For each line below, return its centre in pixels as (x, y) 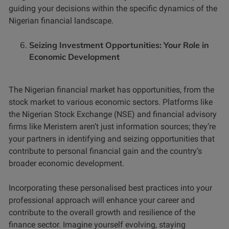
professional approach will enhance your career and (102, 200)
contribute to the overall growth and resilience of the (102, 213)
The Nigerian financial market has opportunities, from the (111, 90)
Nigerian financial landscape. (61, 21)
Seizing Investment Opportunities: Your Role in (119, 45)
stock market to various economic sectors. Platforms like (111, 102)
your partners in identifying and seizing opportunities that (112, 139)
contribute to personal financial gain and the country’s (105, 151)
